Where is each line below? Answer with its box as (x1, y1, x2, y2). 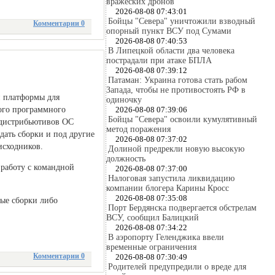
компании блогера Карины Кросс (106, 184, 229, 193)
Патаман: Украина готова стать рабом (108, 76, 247, 85)
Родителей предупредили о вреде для (108, 262, 246, 271)
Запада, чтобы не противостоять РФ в (106, 85, 246, 95)
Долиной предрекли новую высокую (108, 144, 244, 153)
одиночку (106, 95, 142, 104)
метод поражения (106, 125, 171, 134)
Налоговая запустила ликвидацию (108, 174, 234, 183)
